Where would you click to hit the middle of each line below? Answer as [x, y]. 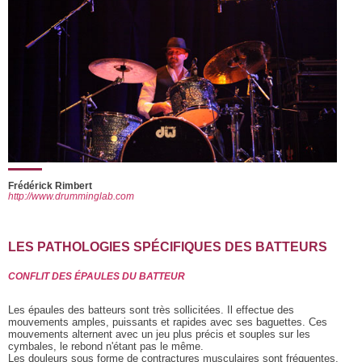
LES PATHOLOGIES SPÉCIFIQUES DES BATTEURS [168, 247]
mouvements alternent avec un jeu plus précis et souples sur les [159, 335]
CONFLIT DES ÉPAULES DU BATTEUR [97, 277]
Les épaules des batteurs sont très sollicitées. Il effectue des [151, 310]
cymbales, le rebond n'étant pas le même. [106, 347]
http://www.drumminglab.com [71, 197]
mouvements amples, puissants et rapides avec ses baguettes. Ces [168, 322]
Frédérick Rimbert [50, 186]
